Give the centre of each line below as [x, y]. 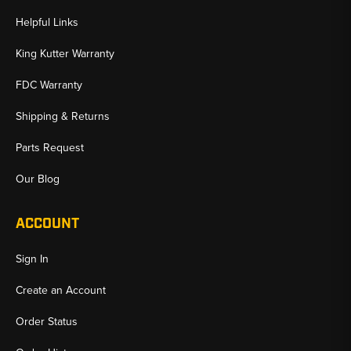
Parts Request [50, 148]
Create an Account [61, 290]
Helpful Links [47, 22]
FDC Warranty [49, 85]
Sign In [32, 259]
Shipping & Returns [63, 116]
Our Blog [38, 179]
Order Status [47, 322]
